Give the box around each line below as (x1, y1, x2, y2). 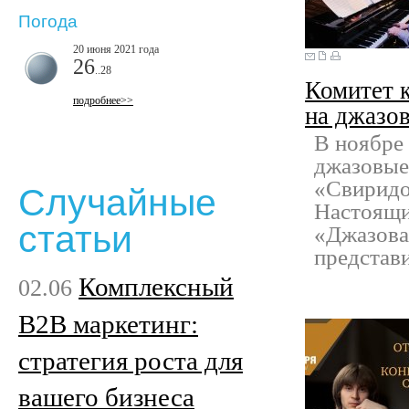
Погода (18, 12, 78, 32)
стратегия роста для (18, 345, 243, 375)
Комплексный (79, 271, 234, 301)
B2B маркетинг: (18, 309, 198, 339)
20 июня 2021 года (73, 42, 159, 56)
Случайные (18, 182, 216, 225)
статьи (18, 218, 132, 261)
